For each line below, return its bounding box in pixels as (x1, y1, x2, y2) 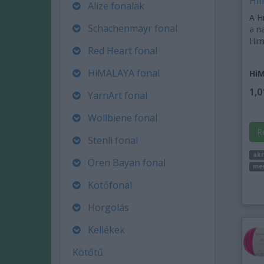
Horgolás (88, 201, 129, 214)
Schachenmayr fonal (88, 22, 177, 35)
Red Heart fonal (88, 44, 157, 57)
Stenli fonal (88, 134, 138, 147)
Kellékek (88, 223, 125, 236)
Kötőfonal (88, 179, 132, 192)
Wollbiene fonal (88, 111, 157, 124)
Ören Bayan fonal (88, 156, 166, 169)
